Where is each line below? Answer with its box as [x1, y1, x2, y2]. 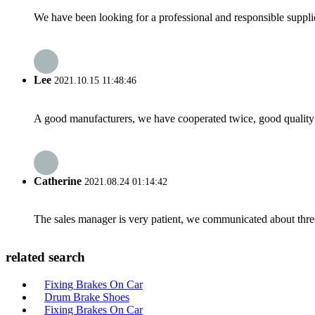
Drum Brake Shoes [44, 290, 129, 303]
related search [6, 249, 85, 264]
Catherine [34, 174, 82, 187]
